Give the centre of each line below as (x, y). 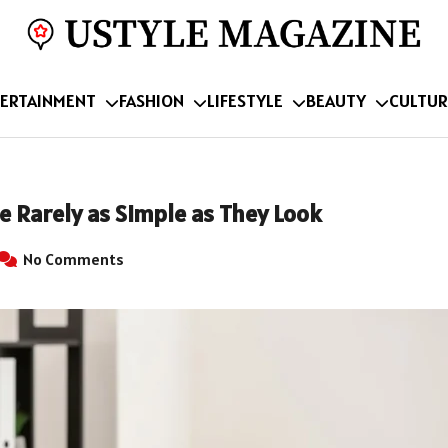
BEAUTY (336, 100)
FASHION (151, 100)
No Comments (72, 258)
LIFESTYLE (245, 100)
